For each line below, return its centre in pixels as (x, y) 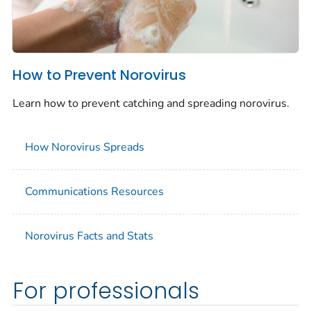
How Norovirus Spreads (85, 147)
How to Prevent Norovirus (99, 75)
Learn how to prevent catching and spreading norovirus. (151, 103)
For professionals (106, 291)
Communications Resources (94, 192)
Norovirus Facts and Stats (89, 236)
